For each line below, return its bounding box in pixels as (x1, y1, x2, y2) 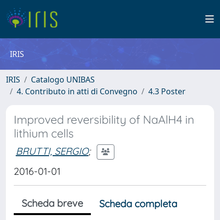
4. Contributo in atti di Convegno (17, 86, 137, 97)
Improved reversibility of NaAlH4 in (14, 112, 194, 127)
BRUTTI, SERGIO (16, 144, 88, 157)
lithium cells (14, 126, 74, 140)
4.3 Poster (148, 86, 186, 97)
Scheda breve (22, 197, 83, 209)
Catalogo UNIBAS (31, 74, 95, 85)
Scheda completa (99, 197, 177, 210)
